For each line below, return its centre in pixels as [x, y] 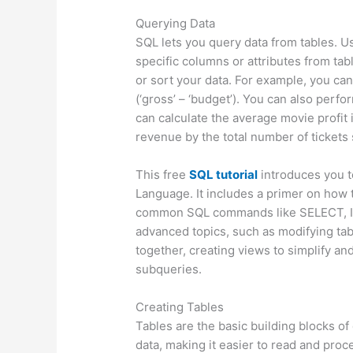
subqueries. [169, 269]
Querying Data [176, 23]
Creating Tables [180, 307]
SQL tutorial [224, 174]
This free [163, 174]
